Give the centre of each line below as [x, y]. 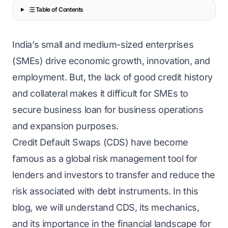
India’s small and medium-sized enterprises [103, 45]
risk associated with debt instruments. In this [105, 191]
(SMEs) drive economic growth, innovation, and [111, 61]
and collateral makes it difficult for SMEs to [101, 93]
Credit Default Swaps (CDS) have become [100, 142]
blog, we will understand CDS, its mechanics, [106, 207]
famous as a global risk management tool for [105, 159]
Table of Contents [59, 9]
